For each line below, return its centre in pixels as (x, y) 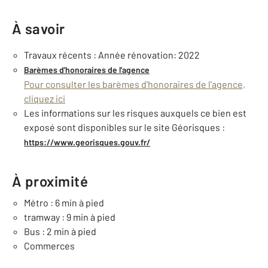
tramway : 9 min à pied (70, 217)
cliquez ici (45, 98)
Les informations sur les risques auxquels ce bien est (135, 113)
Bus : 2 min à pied (60, 231)
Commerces (49, 246)
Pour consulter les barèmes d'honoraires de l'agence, (135, 84)
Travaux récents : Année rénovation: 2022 (112, 55)
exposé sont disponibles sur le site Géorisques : (124, 127)
